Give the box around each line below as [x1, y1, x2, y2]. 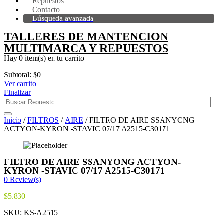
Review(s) [8, 175, 41, 183]
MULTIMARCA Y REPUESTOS [4, 42, 168, 54]
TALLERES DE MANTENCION [4, 30, 168, 43]
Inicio [4, 116, 21, 124]
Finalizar [4, 88, 31, 96]
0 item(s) [19, 54, 46, 62]
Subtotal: [4, 71, 31, 79]
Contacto [32, 5, 60, 14]
